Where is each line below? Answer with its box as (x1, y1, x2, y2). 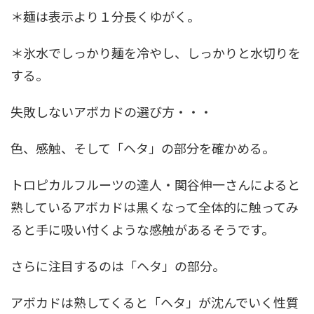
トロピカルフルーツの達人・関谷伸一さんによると (11, 175, 300, 193)
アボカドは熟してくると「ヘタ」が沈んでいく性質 (11, 293, 299, 311)
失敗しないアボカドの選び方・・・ (11, 102, 212, 121)
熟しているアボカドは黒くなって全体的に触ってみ (11, 198, 299, 216)
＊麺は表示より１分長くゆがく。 (11, 7, 200, 25)
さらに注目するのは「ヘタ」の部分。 (11, 257, 225, 275)
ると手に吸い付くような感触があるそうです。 (11, 220, 274, 238)
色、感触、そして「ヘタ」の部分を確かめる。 (11, 139, 275, 157)
